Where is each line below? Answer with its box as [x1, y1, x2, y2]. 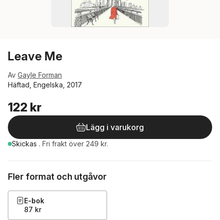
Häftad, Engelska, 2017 [8, 81, 82, 89]
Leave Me [8, 49, 62, 63]
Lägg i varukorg [86, 122, 144, 132]
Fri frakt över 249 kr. [42, 139, 108, 148]
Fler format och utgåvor [8, 171, 107, 182]
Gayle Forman [18, 71, 62, 79]
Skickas [12, 139, 39, 148]
